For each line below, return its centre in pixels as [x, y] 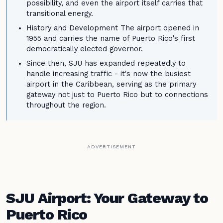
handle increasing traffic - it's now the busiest [109, 74]
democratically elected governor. [85, 49]
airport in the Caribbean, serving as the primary [111, 84]
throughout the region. [66, 105]
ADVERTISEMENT [111, 147]
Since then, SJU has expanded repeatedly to [106, 63]
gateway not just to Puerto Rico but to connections [117, 95]
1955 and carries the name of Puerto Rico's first [111, 39]
